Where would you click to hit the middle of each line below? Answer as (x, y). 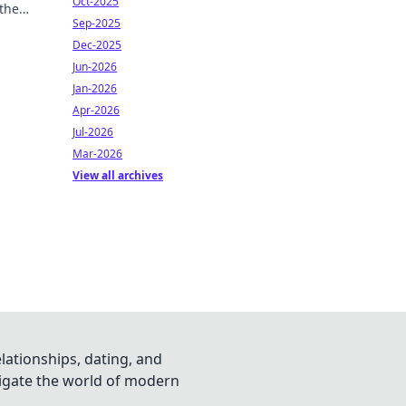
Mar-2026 (97, 154)
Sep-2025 (97, 23)
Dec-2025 (97, 45)
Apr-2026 (96, 110)
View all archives (118, 175)
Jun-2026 (95, 67)
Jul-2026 (93, 132)
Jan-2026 (95, 88)
